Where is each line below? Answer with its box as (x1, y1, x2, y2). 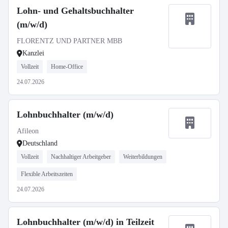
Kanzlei (22, 49, 44, 57)
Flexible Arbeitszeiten (21, 170, 73, 178)
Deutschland (22, 139, 58, 147)
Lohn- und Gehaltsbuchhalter (17, 6, 134, 16)
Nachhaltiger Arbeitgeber (51, 153, 111, 160)
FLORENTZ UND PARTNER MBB (17, 37, 122, 45)
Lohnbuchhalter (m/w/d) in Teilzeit (17, 217, 154, 227)
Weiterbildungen (123, 153, 162, 160)
